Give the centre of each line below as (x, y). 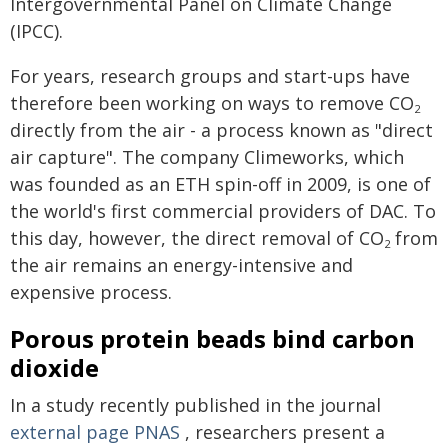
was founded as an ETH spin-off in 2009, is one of (220, 184)
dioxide (54, 367)
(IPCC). (36, 31)
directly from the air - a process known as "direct (221, 130)
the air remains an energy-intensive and (181, 265)
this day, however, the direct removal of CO (197, 238)
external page (72, 432)
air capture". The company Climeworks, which (207, 157)
